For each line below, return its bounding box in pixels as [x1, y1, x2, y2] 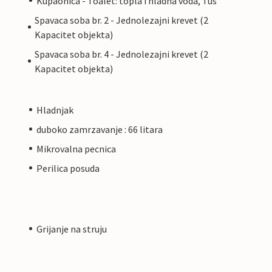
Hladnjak [36, 103, 73, 116]
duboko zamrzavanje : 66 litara [36, 123, 163, 135]
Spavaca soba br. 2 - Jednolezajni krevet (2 [34, 13, 208, 26]
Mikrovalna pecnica [36, 142, 116, 155]
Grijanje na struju [36, 222, 107, 235]
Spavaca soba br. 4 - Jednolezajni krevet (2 [34, 47, 208, 60]
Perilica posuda [36, 161, 100, 174]
